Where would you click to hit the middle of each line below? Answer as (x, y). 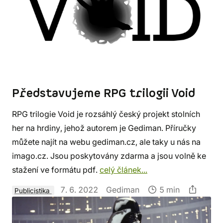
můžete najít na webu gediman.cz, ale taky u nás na (106, 142)
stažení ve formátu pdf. (56, 170)
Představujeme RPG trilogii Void (104, 94)
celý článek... (123, 170)
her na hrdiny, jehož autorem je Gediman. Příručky (104, 128)
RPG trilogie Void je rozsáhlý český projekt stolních (106, 114)
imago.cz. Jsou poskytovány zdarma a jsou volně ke (109, 156)
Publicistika (33, 190)
